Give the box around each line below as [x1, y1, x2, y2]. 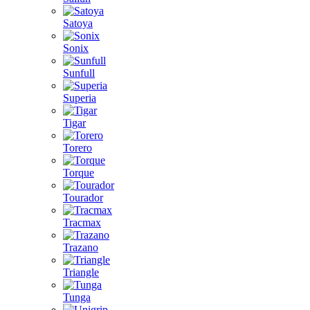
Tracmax [63, 217, 101, 228]
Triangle [63, 266, 99, 278]
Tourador [63, 192, 103, 203]
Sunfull [63, 67, 95, 79]
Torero [63, 142, 92, 154]
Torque [63, 167, 94, 179]
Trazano [63, 241, 98, 253]
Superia [63, 92, 96, 104]
